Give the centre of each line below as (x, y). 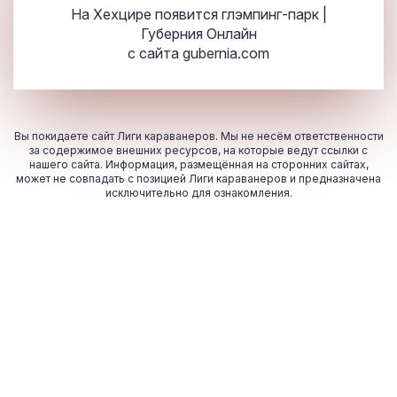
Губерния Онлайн (198, 34)
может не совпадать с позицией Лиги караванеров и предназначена (198, 179)
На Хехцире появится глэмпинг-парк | (198, 15)
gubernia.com (226, 54)
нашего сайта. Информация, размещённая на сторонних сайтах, (198, 165)
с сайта (155, 54)
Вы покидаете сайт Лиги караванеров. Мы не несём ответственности (198, 136)
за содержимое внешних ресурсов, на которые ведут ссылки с (198, 151)
